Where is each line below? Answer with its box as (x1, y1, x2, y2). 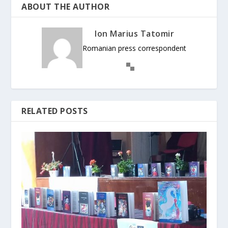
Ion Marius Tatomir (95, 28, 174, 40)
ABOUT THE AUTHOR (21, 1, 110, 13)
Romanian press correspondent (82, 43, 186, 53)
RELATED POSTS (21, 105, 88, 117)
